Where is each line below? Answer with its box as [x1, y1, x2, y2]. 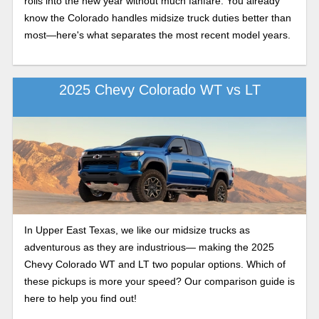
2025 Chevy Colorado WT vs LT [58, 82, 261, 98]
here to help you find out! [23, 292, 137, 304]
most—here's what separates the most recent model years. [23, 28, 291, 41]
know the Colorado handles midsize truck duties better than [23, 11, 291, 23]
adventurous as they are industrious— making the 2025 [23, 241, 274, 253]
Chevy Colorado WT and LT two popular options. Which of [23, 258, 286, 270]
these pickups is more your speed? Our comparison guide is [23, 275, 295, 287]
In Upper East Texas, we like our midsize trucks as [23, 224, 250, 236]
